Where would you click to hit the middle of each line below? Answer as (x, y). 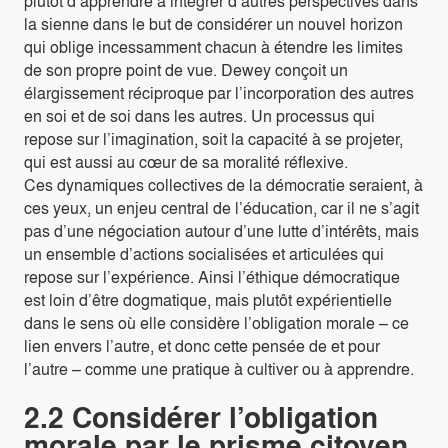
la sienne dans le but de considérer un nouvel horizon (213, 23)
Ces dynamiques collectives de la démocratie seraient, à (223, 184)
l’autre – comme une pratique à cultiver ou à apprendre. (219, 368)
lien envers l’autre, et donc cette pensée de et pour (202, 345)
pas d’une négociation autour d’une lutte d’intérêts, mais (221, 230)
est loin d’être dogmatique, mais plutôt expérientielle (208, 299)
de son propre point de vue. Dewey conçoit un (186, 69)
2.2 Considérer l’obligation (201, 416)
